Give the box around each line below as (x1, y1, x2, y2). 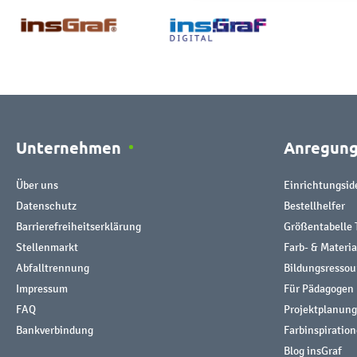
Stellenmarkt (16, 240, 78, 254)
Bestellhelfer (284, 198, 345, 213)
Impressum (16, 281, 68, 296)
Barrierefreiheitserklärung (16, 219, 141, 233)
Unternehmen (16, 136, 121, 158)
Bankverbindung (16, 323, 93, 337)
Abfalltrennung (16, 261, 89, 275)
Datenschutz (16, 198, 76, 213)
